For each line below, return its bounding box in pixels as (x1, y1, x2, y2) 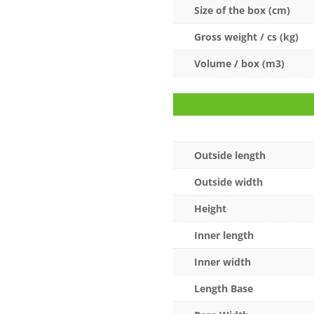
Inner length (193, 228, 254, 242)
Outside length (193, 148, 266, 162)
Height (193, 201, 226, 215)
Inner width (193, 254, 251, 268)
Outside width (193, 175, 263, 189)
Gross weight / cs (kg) (193, 30, 299, 44)
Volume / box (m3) (193, 57, 285, 71)
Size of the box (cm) (193, 4, 290, 18)
